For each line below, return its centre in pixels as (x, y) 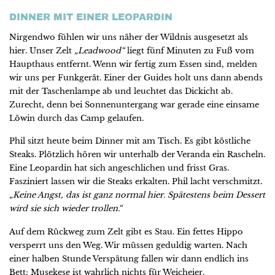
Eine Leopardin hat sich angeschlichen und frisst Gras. (119, 168)
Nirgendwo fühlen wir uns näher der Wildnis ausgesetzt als (129, 37)
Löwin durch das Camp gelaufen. (76, 118)
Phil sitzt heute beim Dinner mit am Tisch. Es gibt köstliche (130, 141)
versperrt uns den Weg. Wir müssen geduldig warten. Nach (128, 245)
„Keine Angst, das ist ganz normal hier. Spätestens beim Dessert (137, 195)
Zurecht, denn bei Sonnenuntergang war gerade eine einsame (134, 104)
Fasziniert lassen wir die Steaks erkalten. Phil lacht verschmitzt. (136, 182)
